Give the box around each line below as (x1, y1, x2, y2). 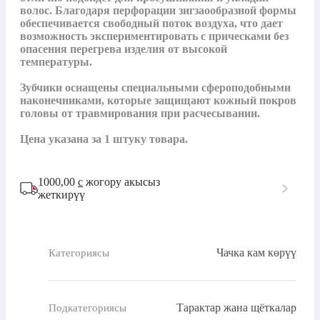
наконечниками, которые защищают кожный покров (20, 94, 296, 107)
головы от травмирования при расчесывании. (20, 107, 260, 120)
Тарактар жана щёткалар (176, 301, 296, 314)
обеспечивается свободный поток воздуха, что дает (20, 17, 283, 30)
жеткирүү (38, 189, 85, 201)
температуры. (20, 56, 92, 69)
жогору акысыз (83, 176, 160, 189)
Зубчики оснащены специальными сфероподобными (20, 81, 291, 94)
